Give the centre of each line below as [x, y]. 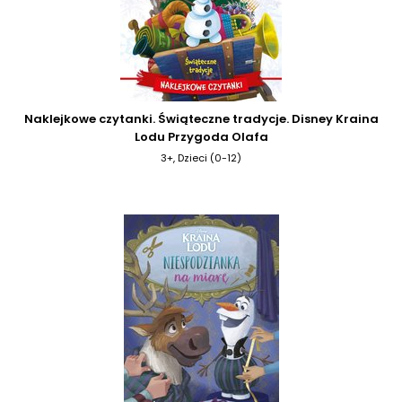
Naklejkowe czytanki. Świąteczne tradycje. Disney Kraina [201, 118]
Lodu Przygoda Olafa [201, 136]
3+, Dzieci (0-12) [201, 157]
